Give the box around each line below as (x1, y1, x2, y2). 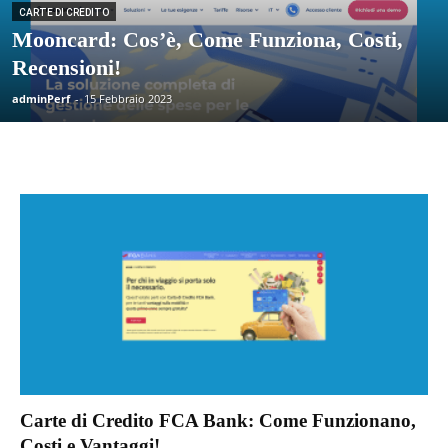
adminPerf (12, 91, 70, 106)
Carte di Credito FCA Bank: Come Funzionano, (20, 410, 416, 432)
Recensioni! (12, 55, 121, 80)
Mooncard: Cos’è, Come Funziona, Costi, (12, 27, 403, 52)
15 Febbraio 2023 (84, 91, 172, 106)
